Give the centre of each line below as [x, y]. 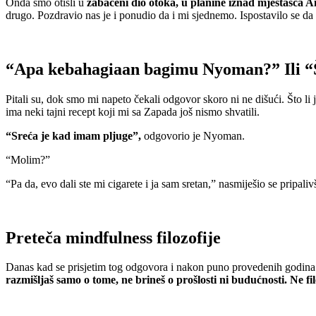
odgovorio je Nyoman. [193, 135]
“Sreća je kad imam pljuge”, [73, 135]
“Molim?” [28, 159]
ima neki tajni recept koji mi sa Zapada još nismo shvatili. [133, 111]
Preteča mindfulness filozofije [113, 237]
